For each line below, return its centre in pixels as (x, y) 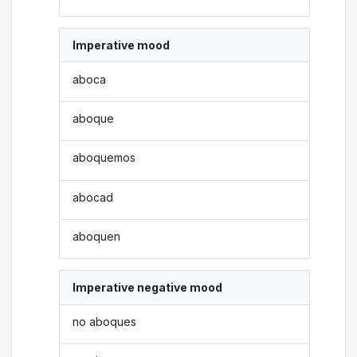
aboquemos (104, 158)
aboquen (97, 237)
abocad (93, 197)
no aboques (105, 321)
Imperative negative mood (148, 288)
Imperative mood (122, 45)
